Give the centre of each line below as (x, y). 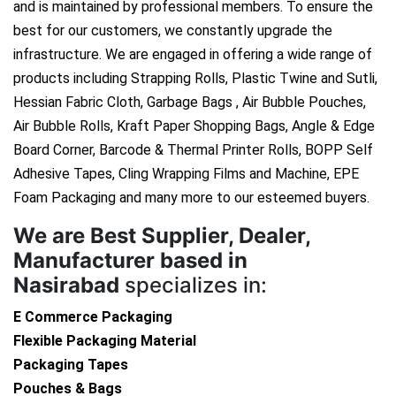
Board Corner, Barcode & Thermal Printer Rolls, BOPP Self (193, 150)
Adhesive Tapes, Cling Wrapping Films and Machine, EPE (186, 174)
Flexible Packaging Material (105, 341)
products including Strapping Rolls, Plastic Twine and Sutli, (195, 79)
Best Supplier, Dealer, (200, 236)
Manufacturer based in (130, 261)
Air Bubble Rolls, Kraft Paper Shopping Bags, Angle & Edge (194, 126)
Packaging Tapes (71, 365)
